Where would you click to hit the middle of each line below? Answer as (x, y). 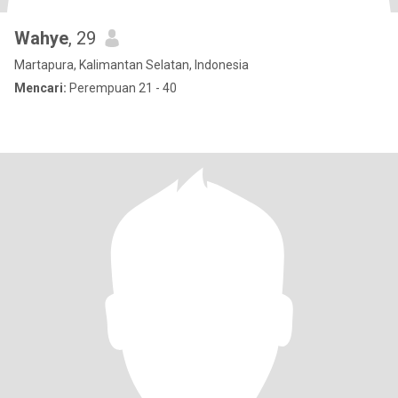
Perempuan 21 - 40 (122, 88)
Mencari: (40, 88)
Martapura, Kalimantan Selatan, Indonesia (131, 65)
